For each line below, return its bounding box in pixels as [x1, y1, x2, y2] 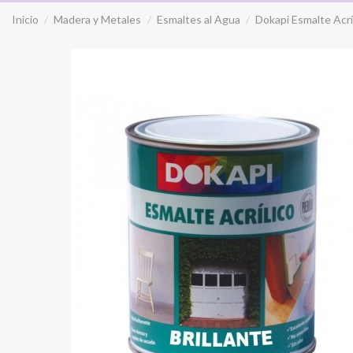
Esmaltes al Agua [156, 12, 240, 26]
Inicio [12, 12, 39, 26]
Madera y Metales [54, 12, 142, 26]
